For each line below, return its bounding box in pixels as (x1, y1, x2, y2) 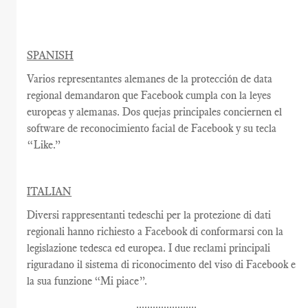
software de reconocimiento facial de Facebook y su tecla (27, 121, 277, 135)
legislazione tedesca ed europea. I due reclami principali (27, 241, 271, 254)
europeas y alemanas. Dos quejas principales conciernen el (27, 104, 283, 118)
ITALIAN (27, 184, 72, 198)
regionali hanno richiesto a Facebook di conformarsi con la (27, 224, 284, 238)
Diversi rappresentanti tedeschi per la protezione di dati (27, 208, 272, 221)
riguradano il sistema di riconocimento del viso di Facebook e (27, 257, 296, 271)
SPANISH (27, 48, 74, 62)
